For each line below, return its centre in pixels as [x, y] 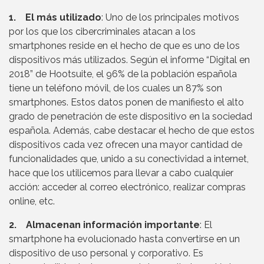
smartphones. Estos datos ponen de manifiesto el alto [126, 102]
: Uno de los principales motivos [170, 17]
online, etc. [32, 201]
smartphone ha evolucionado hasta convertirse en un [124, 239]
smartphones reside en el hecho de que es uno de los [124, 45]
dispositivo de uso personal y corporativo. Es [106, 253]
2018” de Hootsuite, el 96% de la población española [123, 74]
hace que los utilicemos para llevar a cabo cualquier [121, 173]
